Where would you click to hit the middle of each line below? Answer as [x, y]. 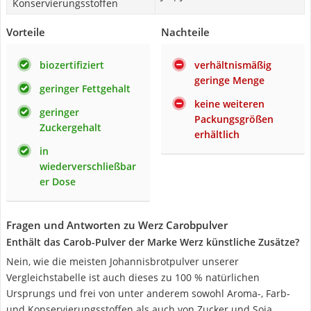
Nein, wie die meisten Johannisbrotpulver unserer [123, 261]
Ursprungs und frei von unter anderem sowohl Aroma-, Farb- [148, 293]
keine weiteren [229, 104]
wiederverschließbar [88, 166]
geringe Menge [229, 80]
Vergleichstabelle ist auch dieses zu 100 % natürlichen [133, 277]
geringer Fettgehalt [85, 89]
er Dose [58, 182]
